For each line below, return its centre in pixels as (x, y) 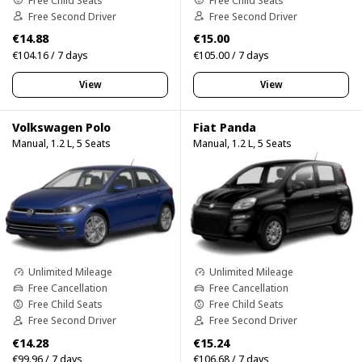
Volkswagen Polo (61, 126)
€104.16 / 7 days (50, 55)
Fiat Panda (225, 126)
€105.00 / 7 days (231, 55)
